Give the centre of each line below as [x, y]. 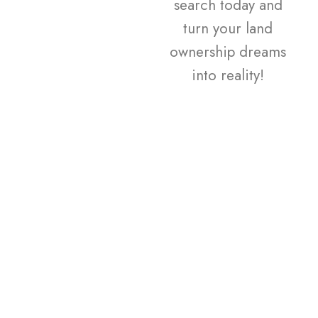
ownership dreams [228, 51]
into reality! [228, 75]
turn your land [228, 28]
